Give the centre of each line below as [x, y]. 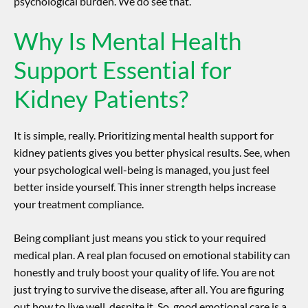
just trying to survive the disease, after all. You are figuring [149, 289]
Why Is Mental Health [128, 41]
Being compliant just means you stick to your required [140, 238]
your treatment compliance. [79, 204]
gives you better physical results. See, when [188, 153]
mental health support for [213, 135]
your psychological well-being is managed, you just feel [142, 170]
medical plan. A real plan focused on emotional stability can [152, 255]
